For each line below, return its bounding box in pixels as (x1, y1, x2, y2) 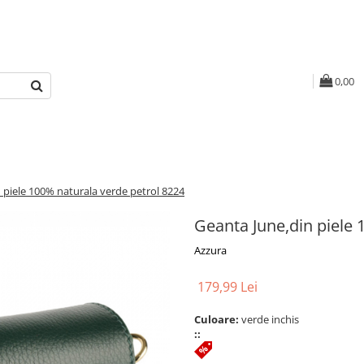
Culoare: (194, 312, 241, 327)
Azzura (194, 243, 227, 258)
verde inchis (241, 312, 301, 327)
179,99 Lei (197, 278, 258, 296)
